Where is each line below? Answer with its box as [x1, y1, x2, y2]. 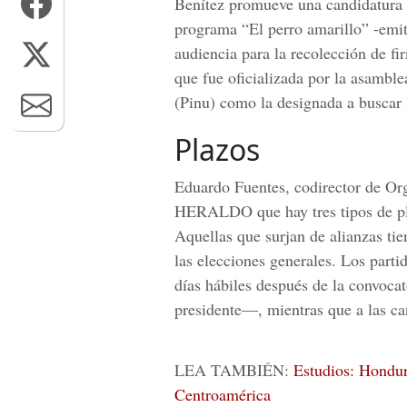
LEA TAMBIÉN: [174, 359, 293, 381]
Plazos [174, 130, 260, 169]
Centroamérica [174, 383, 271, 405]
